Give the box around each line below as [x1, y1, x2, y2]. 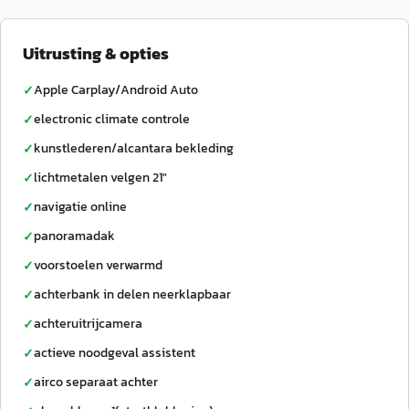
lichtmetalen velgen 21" [34, 168, 167, 187]
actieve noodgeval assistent [34, 343, 195, 362]
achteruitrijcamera [34, 314, 142, 333]
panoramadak [34, 226, 115, 246]
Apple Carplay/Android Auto [34, 80, 198, 100]
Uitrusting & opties [23, 41, 169, 66]
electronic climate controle [34, 110, 190, 129]
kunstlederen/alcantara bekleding [34, 139, 234, 158]
